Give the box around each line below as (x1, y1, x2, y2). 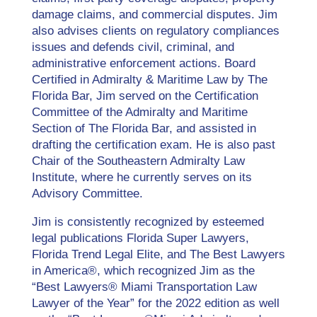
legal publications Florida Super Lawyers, (31, 231, 249, 245)
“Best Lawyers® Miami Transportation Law (31, 279, 257, 294)
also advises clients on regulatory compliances (31, 23, 279, 38)
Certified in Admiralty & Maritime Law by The (31, 72, 267, 86)
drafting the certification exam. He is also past (31, 137, 275, 151)
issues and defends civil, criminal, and (31, 40, 234, 54)
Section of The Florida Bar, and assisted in (31, 121, 256, 135)
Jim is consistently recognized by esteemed (31, 214, 264, 229)
